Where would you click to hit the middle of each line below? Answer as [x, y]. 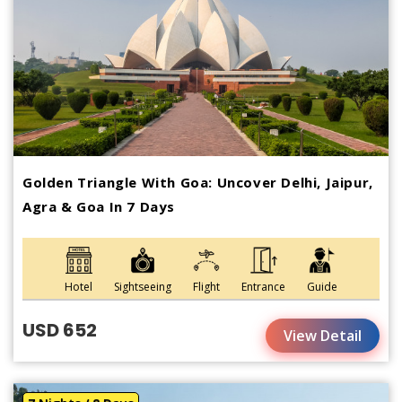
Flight [206, 287]
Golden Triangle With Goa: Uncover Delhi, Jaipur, [198, 183]
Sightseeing [143, 287]
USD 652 [60, 331]
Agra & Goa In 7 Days [99, 207]
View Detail [323, 336]
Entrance [263, 287]
